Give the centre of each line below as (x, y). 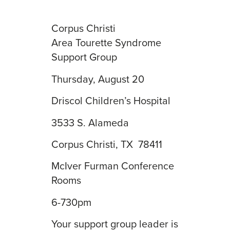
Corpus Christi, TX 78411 (107, 144)
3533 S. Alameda (90, 122)
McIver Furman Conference (113, 166)
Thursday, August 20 (98, 79)
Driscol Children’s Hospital (111, 101)
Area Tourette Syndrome (106, 43)
